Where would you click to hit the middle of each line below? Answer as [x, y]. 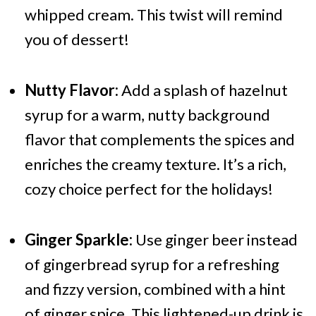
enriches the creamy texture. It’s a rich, [155, 164]
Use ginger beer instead [215, 240]
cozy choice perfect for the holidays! [148, 189]
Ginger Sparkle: [78, 240]
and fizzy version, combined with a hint [155, 289]
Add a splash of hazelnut [203, 90]
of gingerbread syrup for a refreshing [152, 265]
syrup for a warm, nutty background [147, 115]
